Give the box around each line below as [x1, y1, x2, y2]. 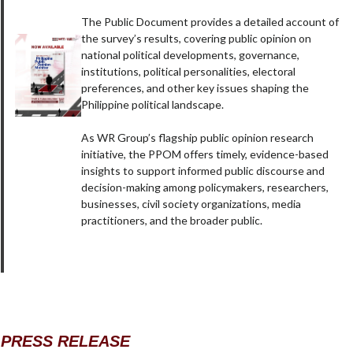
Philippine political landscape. [81, 98, 225, 112]
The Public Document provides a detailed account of [81, 15, 340, 29]
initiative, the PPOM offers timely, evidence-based [81, 147, 329, 162]
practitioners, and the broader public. [81, 214, 263, 228]
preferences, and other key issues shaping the [81, 81, 310, 95]
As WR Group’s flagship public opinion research [81, 131, 314, 145]
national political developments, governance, [81, 48, 300, 62]
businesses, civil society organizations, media [81, 197, 302, 211]
